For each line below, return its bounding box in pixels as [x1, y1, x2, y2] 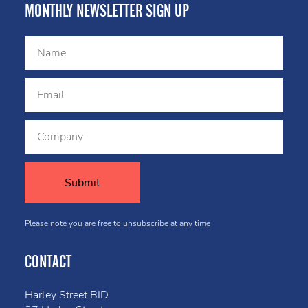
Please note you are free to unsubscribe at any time [25, 218, 210, 230]
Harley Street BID [25, 287, 109, 303]
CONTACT [25, 252, 71, 272]
